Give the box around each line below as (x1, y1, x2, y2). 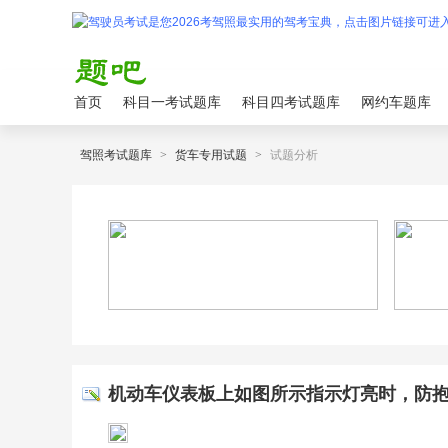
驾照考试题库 (80, 148, 152, 162)
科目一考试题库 (123, 94, 221, 110)
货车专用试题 (175, 148, 247, 162)
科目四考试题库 (242, 94, 340, 110)
